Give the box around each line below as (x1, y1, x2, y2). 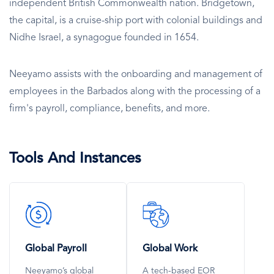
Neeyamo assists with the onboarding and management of (9, 69, 262, 80)
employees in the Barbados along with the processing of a (9, 86, 261, 97)
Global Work (143, 243, 198, 254)
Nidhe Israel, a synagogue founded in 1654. (9, 32, 199, 43)
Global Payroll (25, 243, 87, 254)
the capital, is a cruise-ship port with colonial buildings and (9, 15, 262, 26)
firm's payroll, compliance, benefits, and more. (9, 103, 210, 114)
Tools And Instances (9, 151, 141, 166)
